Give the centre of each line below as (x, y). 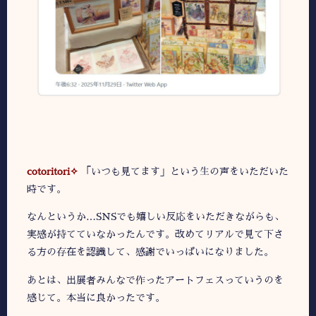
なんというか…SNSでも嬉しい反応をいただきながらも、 (156, 217)
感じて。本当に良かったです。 (96, 297)
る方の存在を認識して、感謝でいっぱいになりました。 (150, 252)
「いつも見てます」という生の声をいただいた (185, 171)
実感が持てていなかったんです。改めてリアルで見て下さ (155, 235)
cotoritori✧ (53, 171)
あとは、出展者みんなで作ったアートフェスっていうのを (155, 280)
